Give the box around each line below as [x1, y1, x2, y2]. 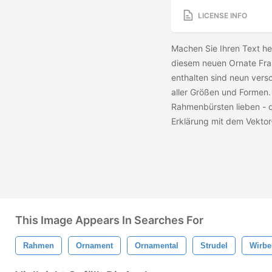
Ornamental [135, 241, 178, 250]
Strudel [200, 241, 228, 250]
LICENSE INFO [198, 10, 247, 20]
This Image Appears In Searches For [15, 214, 203, 226]
